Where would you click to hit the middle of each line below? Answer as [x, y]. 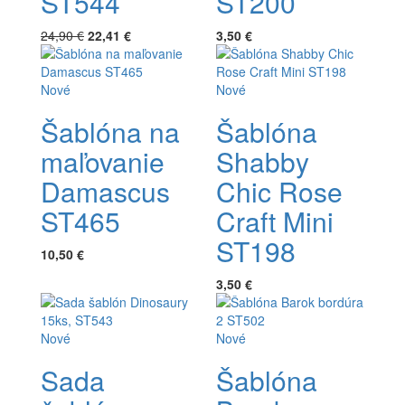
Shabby [263, 161]
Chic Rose [279, 191]
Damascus [105, 191]
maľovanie [103, 161]
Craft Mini [275, 221]
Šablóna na [110, 131]
